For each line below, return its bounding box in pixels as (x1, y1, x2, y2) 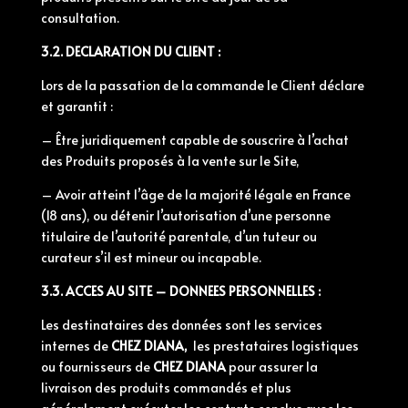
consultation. (40, 9, 119, 26)
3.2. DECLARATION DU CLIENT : (40, 43, 220, 60)
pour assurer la (225, 358, 318, 375)
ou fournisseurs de (40, 358, 153, 375)
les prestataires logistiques (189, 337, 359, 354)
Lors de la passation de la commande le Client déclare (40, 76, 364, 94)
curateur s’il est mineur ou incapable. (40, 249, 261, 266)
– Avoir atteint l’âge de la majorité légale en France (40, 186, 351, 203)
